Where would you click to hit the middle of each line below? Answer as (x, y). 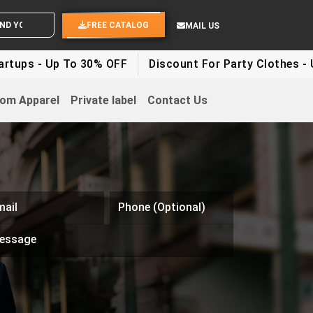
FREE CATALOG (118, 25)
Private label (103, 100)
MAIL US (202, 26)
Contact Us (177, 100)
